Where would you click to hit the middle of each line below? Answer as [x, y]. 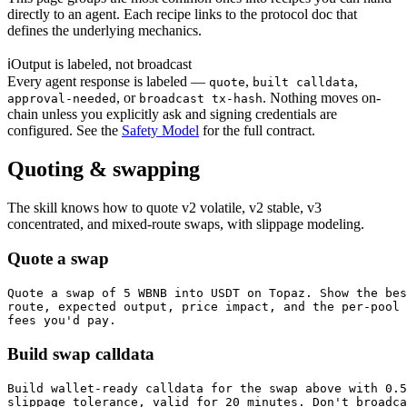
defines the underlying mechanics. [104, 30]
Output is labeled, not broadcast [101, 64]
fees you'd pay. [62, 321]
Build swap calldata [81, 353]
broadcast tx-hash [201, 98]
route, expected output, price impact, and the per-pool [203, 307]
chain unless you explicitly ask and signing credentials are [172, 114]
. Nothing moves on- [322, 97]
